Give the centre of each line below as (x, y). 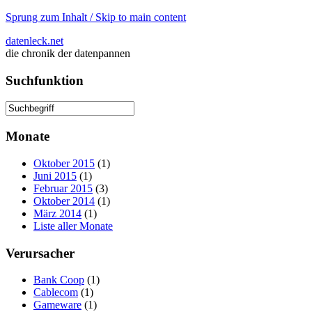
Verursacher (40, 253)
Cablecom (56, 292)
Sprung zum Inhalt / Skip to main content (96, 17)
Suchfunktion (45, 80)
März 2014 (57, 213)
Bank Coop (59, 280)
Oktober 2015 (64, 163)
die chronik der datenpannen (68, 53)
